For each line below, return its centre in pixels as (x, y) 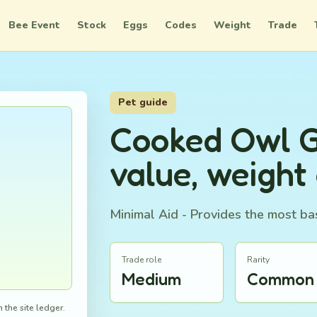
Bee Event (34, 25)
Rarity (259, 260)
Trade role (141, 260)
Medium (151, 279)
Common (281, 279)
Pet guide (143, 102)
